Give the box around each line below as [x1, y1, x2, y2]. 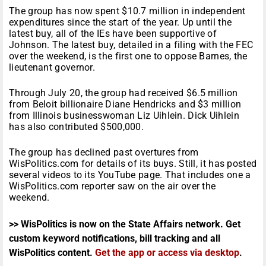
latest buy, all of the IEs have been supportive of [9, 28, 217, 40]
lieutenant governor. [9, 62, 96, 74]
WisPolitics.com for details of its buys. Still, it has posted [9, 158, 257, 170]
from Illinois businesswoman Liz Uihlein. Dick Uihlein [9, 110, 239, 122]
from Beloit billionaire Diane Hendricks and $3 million [9, 99, 242, 110]
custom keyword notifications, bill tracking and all [9, 233, 220, 245]
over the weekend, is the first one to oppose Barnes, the [9, 50, 248, 62]
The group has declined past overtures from [9, 147, 199, 159]
